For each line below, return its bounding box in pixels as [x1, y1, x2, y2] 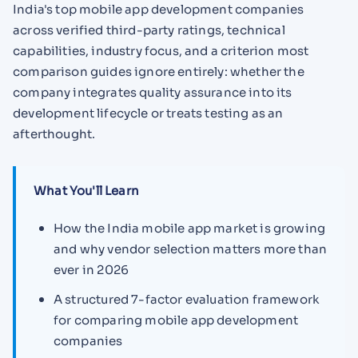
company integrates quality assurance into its [13, 85, 292, 101]
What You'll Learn [34, 182, 139, 198]
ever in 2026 [53, 261, 129, 277]
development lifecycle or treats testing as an [13, 105, 284, 121]
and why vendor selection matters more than [53, 241, 328, 257]
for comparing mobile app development [53, 312, 299, 328]
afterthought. [13, 126, 96, 142]
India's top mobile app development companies [13, 2, 304, 18]
